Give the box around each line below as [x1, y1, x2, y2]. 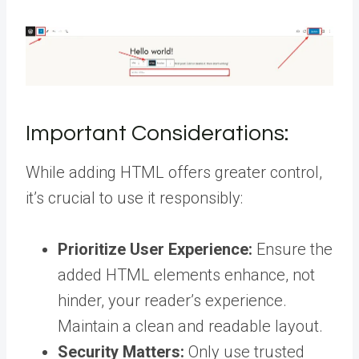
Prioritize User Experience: [58, 240, 252, 260]
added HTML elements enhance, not [58, 265, 315, 285]
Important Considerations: [26, 122, 288, 146]
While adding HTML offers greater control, [26, 163, 322, 183]
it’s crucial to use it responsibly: [26, 188, 243, 208]
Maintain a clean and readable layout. [58, 317, 323, 337]
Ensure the [252, 240, 333, 260]
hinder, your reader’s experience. [58, 291, 287, 311]
